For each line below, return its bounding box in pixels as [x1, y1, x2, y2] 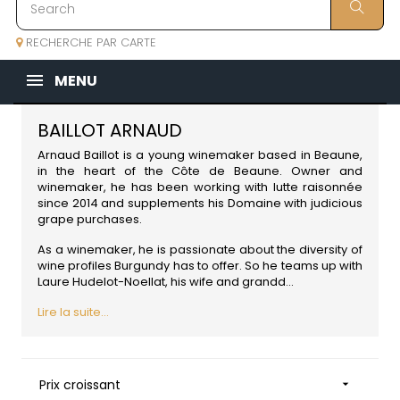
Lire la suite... [37, 304, 109, 321]
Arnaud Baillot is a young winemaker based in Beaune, [37, 146, 362, 164]
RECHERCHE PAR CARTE [22, 34, 156, 52]
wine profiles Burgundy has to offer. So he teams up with [37, 257, 362, 275]
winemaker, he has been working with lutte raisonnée [37, 179, 362, 196]
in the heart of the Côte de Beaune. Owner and [37, 162, 362, 180]
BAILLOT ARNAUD [37, 118, 182, 144]
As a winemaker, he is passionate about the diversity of [37, 241, 362, 259]
